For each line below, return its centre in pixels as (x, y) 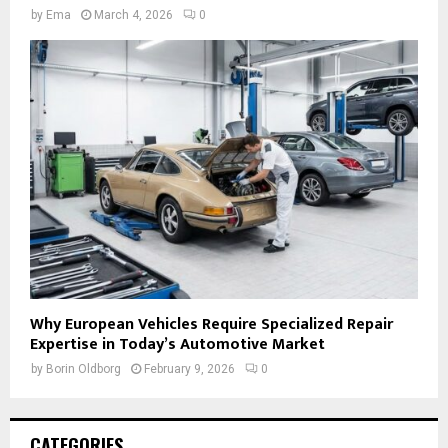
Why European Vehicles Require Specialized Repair (211, 324)
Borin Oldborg (83, 368)
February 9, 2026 (189, 368)
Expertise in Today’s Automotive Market (177, 344)
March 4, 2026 (133, 15)
